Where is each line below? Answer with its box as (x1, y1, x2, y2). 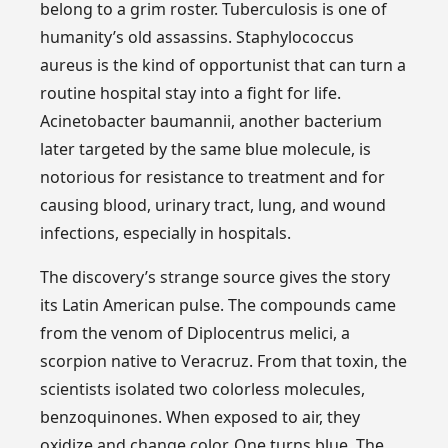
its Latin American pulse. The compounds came (40, 293, 397, 316)
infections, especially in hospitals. (40, 221, 292, 244)
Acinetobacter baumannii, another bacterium (40, 109, 383, 132)
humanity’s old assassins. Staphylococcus (40, 25, 355, 48)
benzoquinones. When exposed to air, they (40, 405, 361, 428)
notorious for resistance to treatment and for (40, 165, 386, 188)
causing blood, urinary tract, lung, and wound (40, 193, 387, 216)
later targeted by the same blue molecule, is (40, 137, 372, 160)
